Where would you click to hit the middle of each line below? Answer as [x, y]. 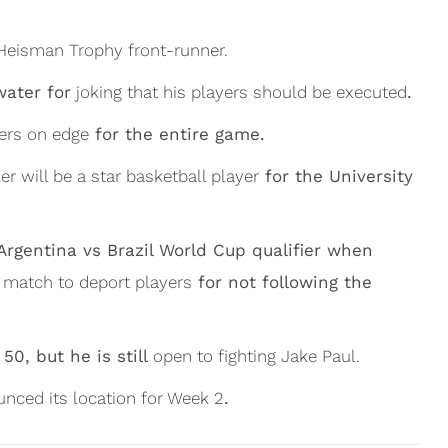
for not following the [282, 282]
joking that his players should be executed [239, 92]
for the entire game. [177, 134]
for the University [336, 176]
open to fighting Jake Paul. [256, 356]
